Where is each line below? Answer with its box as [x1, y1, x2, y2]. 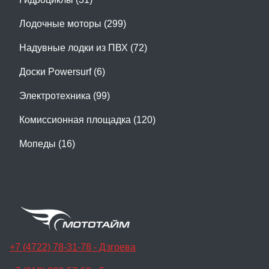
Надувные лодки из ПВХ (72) [19, 42, 147, 53]
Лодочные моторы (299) [19, 18, 126, 29]
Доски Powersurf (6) [19, 66, 105, 77]
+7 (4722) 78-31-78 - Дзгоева [10, 241, 136, 252]
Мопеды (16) [19, 138, 75, 149]
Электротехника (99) [19, 90, 110, 101]
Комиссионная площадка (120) [19, 114, 156, 125]
